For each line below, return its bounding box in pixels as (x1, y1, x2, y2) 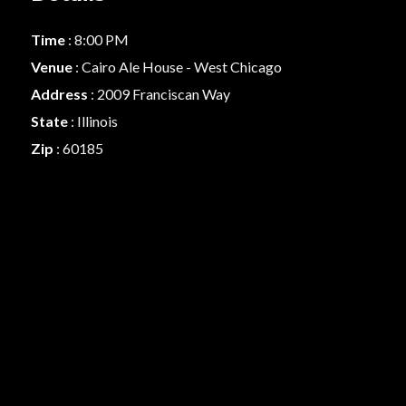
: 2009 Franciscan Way (88, 85, 231, 102)
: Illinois (68, 112, 119, 130)
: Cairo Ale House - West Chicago (72, 58, 283, 75)
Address (31, 85, 89, 102)
